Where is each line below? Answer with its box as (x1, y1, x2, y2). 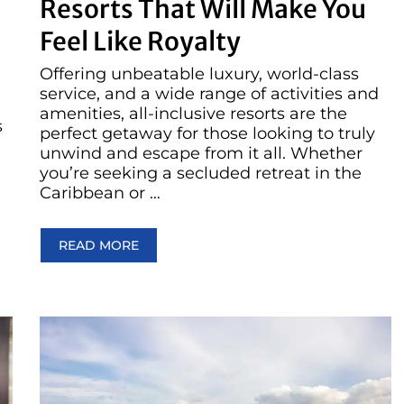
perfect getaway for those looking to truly (40, 124, 375, 144)
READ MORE (59, 237, 139, 254)
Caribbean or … (40, 183, 161, 204)
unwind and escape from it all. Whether (40, 143, 363, 164)
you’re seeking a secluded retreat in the (40, 163, 362, 184)
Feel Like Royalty (40, 25, 241, 59)
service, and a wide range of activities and (40, 84, 379, 105)
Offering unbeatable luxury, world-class (40, 64, 359, 85)
